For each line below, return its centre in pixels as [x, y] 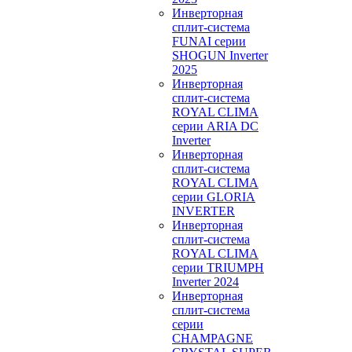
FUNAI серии [209, 41]
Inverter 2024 [205, 282]
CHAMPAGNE [213, 338]
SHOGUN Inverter [220, 55]
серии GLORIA [214, 197]
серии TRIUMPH [218, 268]
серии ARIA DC [215, 126]
